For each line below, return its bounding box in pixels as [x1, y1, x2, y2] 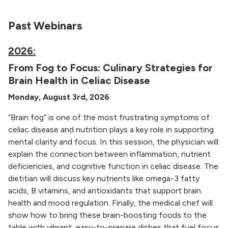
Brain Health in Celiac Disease [8, 74, 150, 87]
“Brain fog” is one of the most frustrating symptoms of [8, 112, 210, 123]
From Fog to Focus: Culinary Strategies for [8, 62, 213, 74]
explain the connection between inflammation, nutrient [8, 149, 211, 159]
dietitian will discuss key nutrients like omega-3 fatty [8, 174, 199, 184]
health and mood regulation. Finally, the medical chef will [8, 198, 213, 208]
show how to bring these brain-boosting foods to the [8, 210, 207, 220]
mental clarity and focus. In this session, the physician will [8, 137, 218, 147]
